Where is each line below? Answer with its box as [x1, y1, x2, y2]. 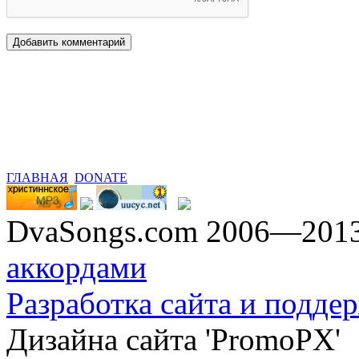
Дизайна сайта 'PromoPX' [6, 321, 341, 357]
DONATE [75, 170, 127, 184]
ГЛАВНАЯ [6, 170, 68, 184]
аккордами [6, 249, 147, 284]
